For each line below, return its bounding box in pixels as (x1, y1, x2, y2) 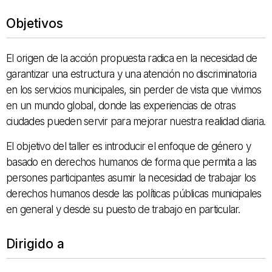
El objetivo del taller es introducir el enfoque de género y (6, 140, 251, 153)
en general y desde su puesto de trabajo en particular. (6, 203, 240, 216)
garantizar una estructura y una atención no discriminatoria (6, 68, 256, 81)
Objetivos (6, 16, 63, 32)
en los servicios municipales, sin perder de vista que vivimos (6, 84, 262, 97)
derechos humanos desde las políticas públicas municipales (6, 188, 262, 200)
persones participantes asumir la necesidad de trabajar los (6, 172, 256, 185)
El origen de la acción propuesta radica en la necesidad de (6, 52, 257, 65)
